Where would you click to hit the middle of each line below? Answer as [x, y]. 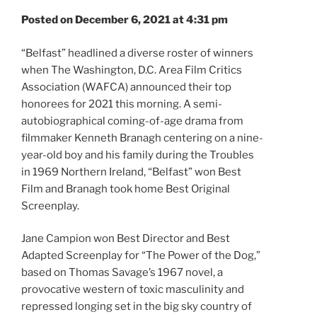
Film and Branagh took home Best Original [126, 189]
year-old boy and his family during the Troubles [138, 155]
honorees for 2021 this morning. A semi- [122, 104]
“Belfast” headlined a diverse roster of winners [137, 53]
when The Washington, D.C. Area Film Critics [132, 70]
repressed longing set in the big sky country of [137, 307]
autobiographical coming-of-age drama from [132, 121]
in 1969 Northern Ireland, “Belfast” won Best [131, 172]
